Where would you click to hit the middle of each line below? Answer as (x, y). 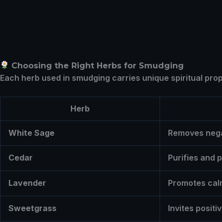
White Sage (31, 133)
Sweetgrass (32, 208)
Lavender (27, 183)
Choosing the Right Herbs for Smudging (98, 65)
